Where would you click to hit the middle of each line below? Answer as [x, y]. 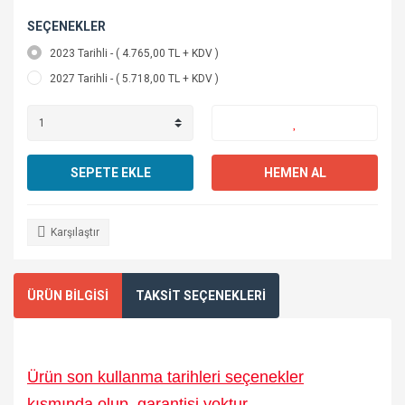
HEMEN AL [295, 172]
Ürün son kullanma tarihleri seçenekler [165, 377]
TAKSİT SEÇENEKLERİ [201, 295]
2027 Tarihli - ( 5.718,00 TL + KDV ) [134, 79]
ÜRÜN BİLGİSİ [68, 295]
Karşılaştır [75, 232]
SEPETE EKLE [110, 172]
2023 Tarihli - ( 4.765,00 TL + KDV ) [134, 53]
